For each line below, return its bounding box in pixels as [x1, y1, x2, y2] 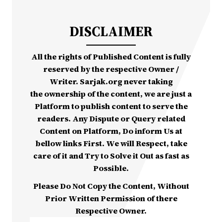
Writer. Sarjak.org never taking [49, 76, 173, 87]
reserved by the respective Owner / [43, 63, 179, 75]
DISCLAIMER [69, 22, 153, 41]
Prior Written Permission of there [45, 193, 177, 204]
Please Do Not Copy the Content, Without [33, 180, 189, 192]
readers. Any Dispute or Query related [37, 113, 185, 124]
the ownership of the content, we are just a [30, 88, 192, 100]
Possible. [93, 163, 129, 174]
